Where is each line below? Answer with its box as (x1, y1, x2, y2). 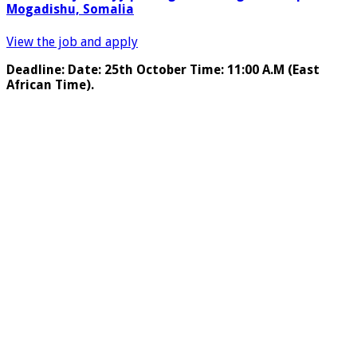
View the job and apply (6, 33, 138, 49)
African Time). (6, 76, 94, 92)
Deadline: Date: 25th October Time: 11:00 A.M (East (6, 61, 320, 77)
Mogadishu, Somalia (6, 2, 134, 18)
